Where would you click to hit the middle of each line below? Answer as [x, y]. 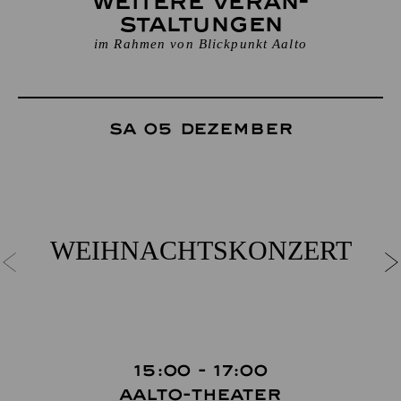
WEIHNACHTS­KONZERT [200, 250]
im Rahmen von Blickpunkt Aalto [200, 44]
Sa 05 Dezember [200, 129]
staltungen [200, 25]
